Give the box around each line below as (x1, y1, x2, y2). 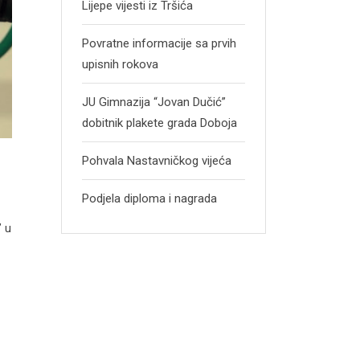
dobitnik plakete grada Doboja (82, 116, 237, 130)
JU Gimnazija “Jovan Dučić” (82, 95, 226, 109)
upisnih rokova (82, 57, 158, 72)
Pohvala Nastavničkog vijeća (82, 153, 231, 168)
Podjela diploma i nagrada (82, 191, 217, 206)
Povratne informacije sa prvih (82, 36, 236, 51)
